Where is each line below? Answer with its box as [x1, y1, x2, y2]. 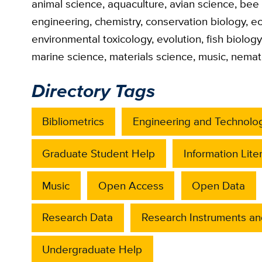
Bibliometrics [42, 113, 105, 129]
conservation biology [145, 13, 246, 29]
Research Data [42, 209, 113, 226]
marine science [31, 48, 104, 64]
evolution [156, 30, 201, 47]
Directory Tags [31, 77, 155, 105]
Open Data [192, 177, 246, 194]
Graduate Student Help [42, 145, 156, 161]
